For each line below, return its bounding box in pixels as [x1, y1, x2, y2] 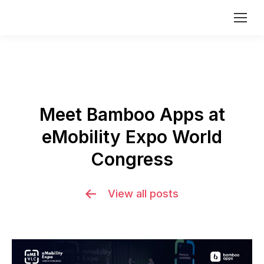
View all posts [108, 187, 179, 200]
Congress [91, 148, 173, 170]
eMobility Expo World [42, 126, 222, 147]
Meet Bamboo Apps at [39, 104, 225, 125]
